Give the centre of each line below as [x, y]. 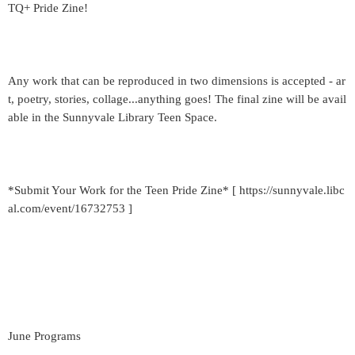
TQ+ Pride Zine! [48, 8]
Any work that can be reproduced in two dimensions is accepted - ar [177, 81]
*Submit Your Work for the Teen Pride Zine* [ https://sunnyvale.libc [176, 190]
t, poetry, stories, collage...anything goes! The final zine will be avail [177, 99]
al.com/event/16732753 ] [70, 208]
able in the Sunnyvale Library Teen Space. [113, 117]
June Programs [44, 336]
